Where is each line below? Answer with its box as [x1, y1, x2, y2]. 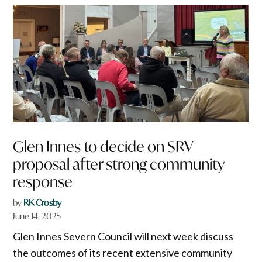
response [13, 172, 73, 192]
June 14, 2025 [13, 211, 61, 222]
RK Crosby [23, 197, 62, 209]
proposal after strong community [13, 154, 225, 174]
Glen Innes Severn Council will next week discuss [13, 230, 234, 243]
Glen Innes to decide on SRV [13, 137, 194, 157]
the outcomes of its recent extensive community [13, 246, 233, 260]
